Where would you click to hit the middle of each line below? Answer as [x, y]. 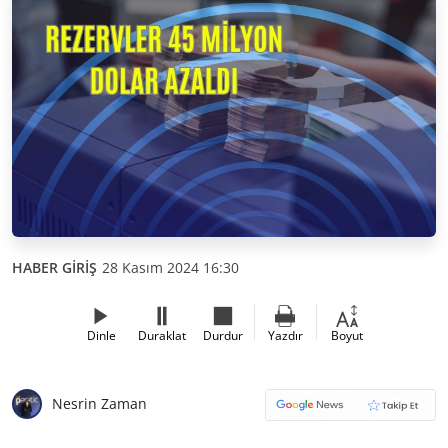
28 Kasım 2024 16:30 [170, 267]
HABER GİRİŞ [54, 267]
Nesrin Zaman [99, 403]
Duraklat [162, 335]
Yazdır [285, 335]
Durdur [223, 335]
